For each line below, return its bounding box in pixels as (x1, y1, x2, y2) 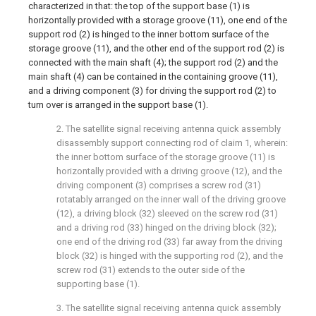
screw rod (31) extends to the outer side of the (56, 265, 245, 276)
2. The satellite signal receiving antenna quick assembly (56, 123, 281, 135)
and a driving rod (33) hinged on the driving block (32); (56, 222, 276, 233)
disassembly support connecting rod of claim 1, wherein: (56, 138, 288, 149)
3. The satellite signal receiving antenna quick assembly (56, 303, 281, 314)
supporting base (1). (56, 279, 140, 290)
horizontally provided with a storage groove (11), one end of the (28, 15, 287, 26)
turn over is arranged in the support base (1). (28, 99, 208, 111)
